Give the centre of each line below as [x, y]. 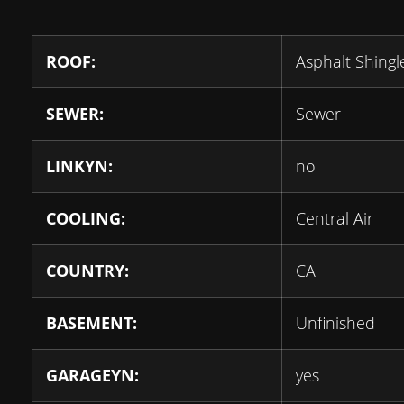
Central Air [335, 218]
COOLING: [86, 218]
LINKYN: [79, 166]
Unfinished [335, 323]
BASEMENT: [92, 323]
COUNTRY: [87, 271]
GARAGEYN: [92, 375]
